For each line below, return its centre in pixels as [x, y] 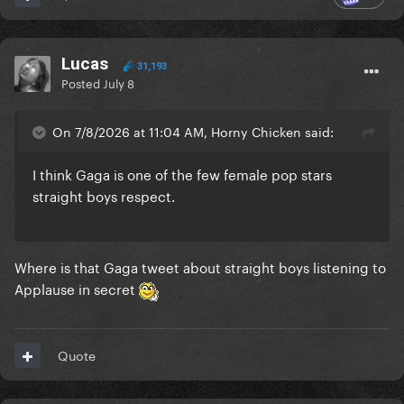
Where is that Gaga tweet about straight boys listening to [200, 266]
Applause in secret [77, 288]
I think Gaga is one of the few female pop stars [182, 174]
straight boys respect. [106, 195]
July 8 [119, 83]
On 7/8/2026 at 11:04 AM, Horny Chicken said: [193, 131]
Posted [82, 83]
